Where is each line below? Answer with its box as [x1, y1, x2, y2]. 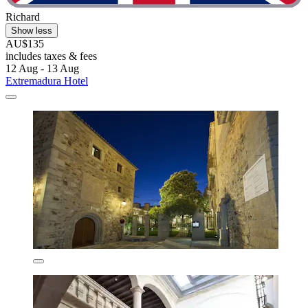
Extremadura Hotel [5, 75, 88, 87]
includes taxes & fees [5, 50, 97, 63]
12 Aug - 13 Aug [5, 63, 79, 75]
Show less [11, 25, 52, 36]
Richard [5, 11, 40, 23]
